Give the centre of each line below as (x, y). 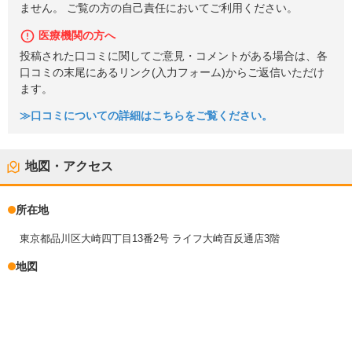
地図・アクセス (69, 167)
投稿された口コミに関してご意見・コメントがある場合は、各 (174, 56)
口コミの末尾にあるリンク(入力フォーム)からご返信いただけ (172, 72)
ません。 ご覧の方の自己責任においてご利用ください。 (159, 9)
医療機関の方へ (77, 35)
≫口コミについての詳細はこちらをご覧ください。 (146, 116)
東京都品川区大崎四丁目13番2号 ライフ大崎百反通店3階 (150, 239)
